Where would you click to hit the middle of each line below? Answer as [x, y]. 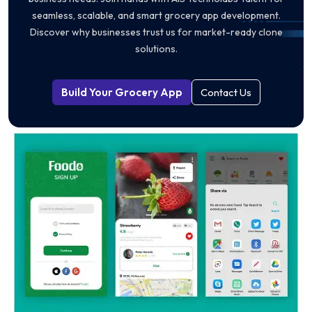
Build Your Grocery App [122, 92]
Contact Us [226, 92]
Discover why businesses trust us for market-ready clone [156, 32]
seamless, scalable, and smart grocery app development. [156, 15]
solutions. [156, 48]
